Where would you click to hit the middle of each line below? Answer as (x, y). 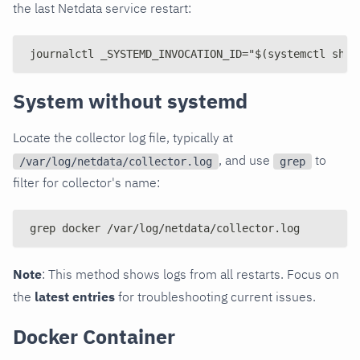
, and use (246, 160)
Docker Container (94, 336)
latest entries (75, 296)
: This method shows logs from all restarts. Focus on (190, 274)
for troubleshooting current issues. (215, 296)
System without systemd (130, 100)
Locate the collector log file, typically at (123, 137)
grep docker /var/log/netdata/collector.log (165, 228)
